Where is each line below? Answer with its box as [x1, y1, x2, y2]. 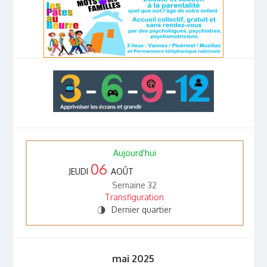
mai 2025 [112, 252, 155, 265]
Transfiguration [105, 192, 164, 203]
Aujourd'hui [113, 148, 156, 159]
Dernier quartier [111, 204, 172, 215]
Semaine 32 [112, 180, 157, 191]
